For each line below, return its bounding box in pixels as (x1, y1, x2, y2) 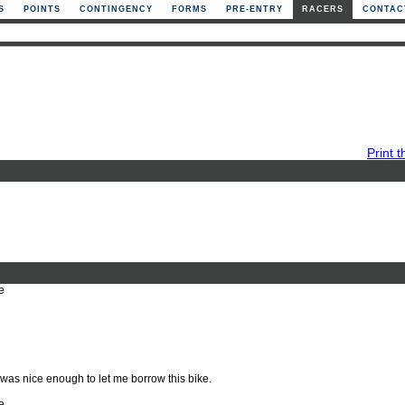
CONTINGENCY (80, 5, 153, 14)
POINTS (24, 5, 61, 14)
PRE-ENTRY (226, 5, 283, 14)
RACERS (302, 5, 344, 14)
